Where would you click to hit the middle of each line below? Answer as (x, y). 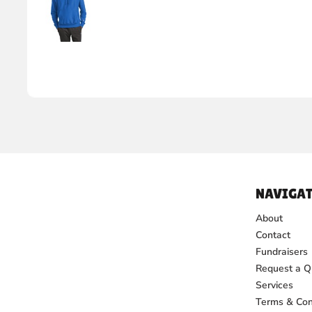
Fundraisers (281, 252)
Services (274, 285)
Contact (273, 235)
